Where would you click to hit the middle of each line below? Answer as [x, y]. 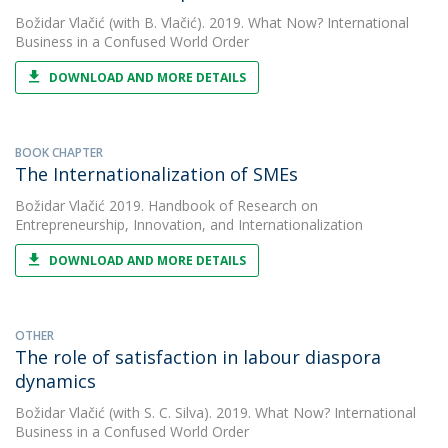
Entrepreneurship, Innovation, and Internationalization [189, 224]
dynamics [55, 381]
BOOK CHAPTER [59, 152]
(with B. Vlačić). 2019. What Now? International [257, 22]
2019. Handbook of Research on [211, 205]
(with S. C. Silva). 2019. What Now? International [260, 412]
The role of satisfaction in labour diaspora [198, 357]
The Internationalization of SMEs [156, 174]
